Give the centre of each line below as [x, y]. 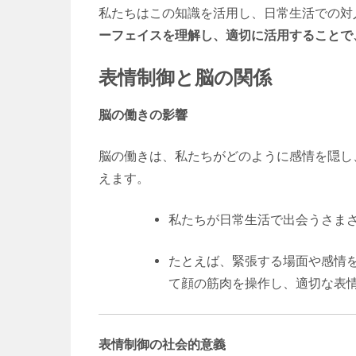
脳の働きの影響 [143, 114]
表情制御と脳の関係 [185, 77]
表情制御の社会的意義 [162, 344]
